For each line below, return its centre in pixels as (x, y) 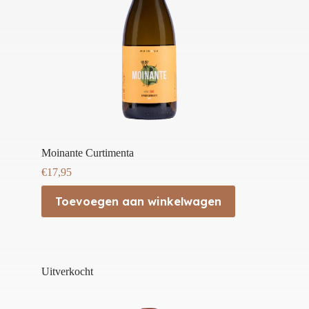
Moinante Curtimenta (88, 152)
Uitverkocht (67, 271)
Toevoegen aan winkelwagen (138, 201)
